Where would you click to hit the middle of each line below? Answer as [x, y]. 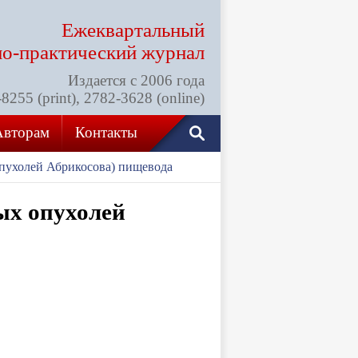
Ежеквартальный [133, 30]
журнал [171, 52]
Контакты [106, 132]
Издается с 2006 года [136, 80]
